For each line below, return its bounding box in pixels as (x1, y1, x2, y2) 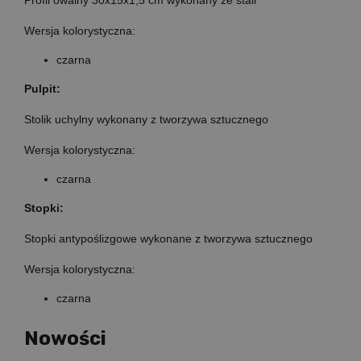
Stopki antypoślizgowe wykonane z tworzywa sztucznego (24, 231, 313, 245)
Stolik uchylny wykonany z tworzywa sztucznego (24, 112, 268, 126)
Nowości (24, 326, 106, 350)
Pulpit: (24, 81, 60, 95)
